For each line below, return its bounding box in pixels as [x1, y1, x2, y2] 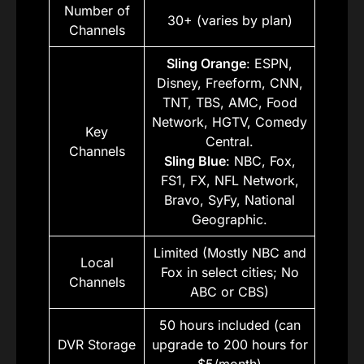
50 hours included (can [158, 317, 301, 333]
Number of [63, 2, 130, 19]
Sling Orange [167, 55, 246, 71]
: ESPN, [246, 55, 292, 71]
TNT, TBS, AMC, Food [162, 94, 297, 110]
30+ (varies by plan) [167, 12, 292, 28]
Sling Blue [163, 153, 226, 169]
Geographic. [192, 211, 267, 227]
